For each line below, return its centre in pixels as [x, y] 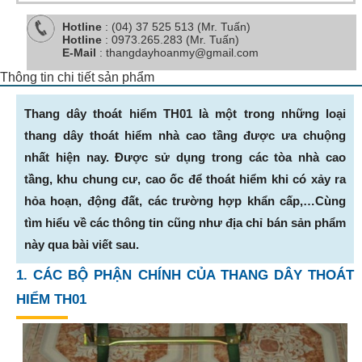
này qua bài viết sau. [82, 245]
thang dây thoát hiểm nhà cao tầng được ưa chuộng [185, 136]
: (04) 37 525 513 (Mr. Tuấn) [177, 27]
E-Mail [81, 53]
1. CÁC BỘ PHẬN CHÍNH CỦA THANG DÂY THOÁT [185, 276]
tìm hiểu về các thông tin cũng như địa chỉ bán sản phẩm [185, 223]
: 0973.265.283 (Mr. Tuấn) [173, 40]
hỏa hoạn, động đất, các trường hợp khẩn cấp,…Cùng [185, 201]
